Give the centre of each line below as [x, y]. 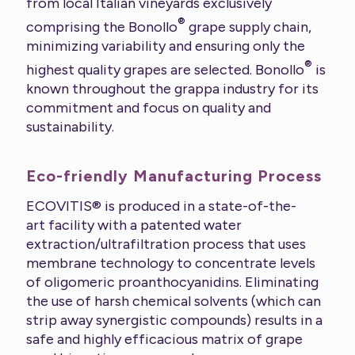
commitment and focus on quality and [149, 107]
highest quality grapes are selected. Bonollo [165, 69]
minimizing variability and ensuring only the [166, 46]
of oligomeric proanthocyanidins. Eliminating [172, 282]
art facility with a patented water [134, 225]
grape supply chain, [248, 27]
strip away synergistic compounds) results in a [174, 320]
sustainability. [70, 126]
